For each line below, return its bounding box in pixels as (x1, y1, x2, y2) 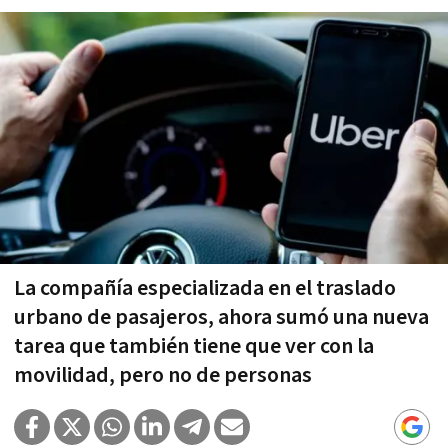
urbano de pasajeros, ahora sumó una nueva (14, 302, 429, 332)
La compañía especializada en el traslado (14, 273, 396, 303)
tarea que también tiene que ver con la (14, 331, 374, 361)
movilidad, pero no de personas (14, 360, 312, 390)
